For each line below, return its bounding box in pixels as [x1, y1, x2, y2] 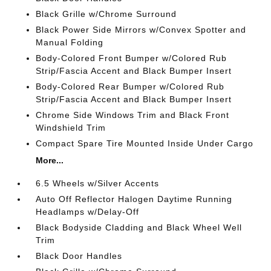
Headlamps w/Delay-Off [36, 207, 140, 217]
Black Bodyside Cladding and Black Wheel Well [36, 223, 243, 232]
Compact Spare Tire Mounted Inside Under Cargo [36, 139, 254, 148]
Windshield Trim [36, 123, 106, 132]
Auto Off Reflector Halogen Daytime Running [36, 194, 233, 204]
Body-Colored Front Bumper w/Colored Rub [36, 53, 227, 63]
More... [36, 155, 64, 165]
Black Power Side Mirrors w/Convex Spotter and [36, 25, 247, 34]
